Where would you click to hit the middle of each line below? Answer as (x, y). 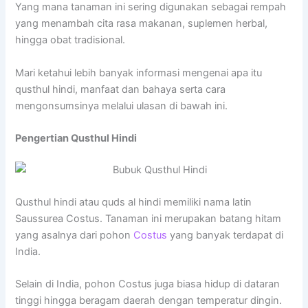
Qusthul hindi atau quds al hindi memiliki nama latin (134, 202)
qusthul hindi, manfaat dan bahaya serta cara (121, 89)
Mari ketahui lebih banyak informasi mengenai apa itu (139, 73)
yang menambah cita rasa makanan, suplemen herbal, (142, 24)
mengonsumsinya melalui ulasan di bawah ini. (122, 106)
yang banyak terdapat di (225, 235)
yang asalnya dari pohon (75, 235)
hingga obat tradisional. (70, 40)
